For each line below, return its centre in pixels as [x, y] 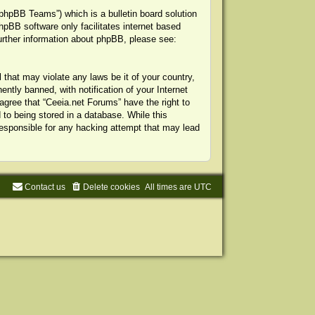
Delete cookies [112, 187]
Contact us [45, 187]
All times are [170, 187]
